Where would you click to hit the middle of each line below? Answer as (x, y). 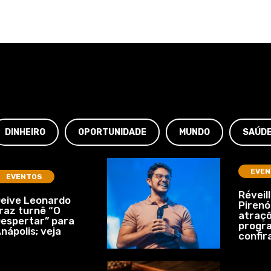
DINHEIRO (25, 132)
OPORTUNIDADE (112, 132)
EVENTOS (24, 176)
